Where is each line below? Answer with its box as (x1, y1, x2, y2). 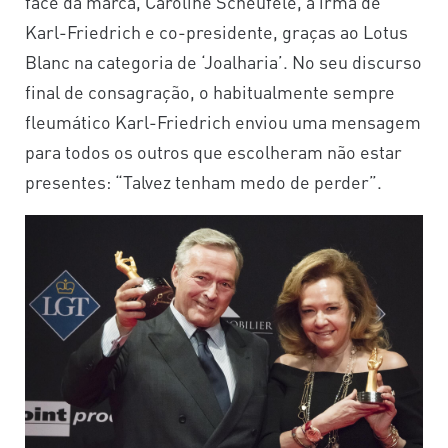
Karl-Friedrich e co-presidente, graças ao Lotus (25, 20, 408, 44)
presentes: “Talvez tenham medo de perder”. (25, 170, 382, 194)
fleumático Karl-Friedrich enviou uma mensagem (25, 110, 421, 134)
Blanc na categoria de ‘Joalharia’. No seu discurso (25, 50, 422, 74)
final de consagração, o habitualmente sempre (25, 80, 395, 104)
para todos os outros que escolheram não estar (25, 140, 402, 164)
